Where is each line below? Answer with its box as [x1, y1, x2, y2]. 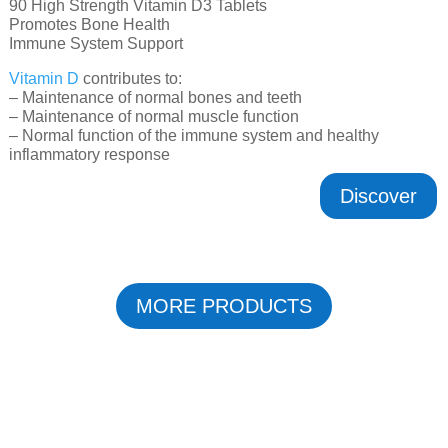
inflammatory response [8, 146, 170, 164]
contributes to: [78, 70, 182, 88]
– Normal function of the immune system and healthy [8, 127, 379, 145]
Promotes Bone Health [8, 16, 170, 34]
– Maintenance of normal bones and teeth [8, 89, 302, 107]
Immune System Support [8, 35, 183, 53]
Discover [340, 185, 418, 208]
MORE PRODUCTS [135, 295, 312, 318]
